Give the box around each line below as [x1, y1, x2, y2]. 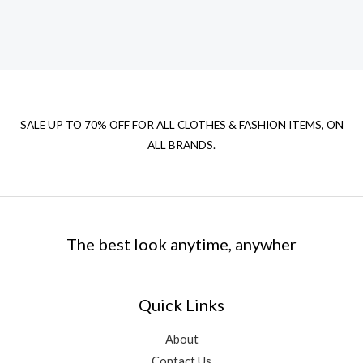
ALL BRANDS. [147, 139, 216, 152]
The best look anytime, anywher [66, 234, 297, 254]
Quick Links [139, 295, 224, 315]
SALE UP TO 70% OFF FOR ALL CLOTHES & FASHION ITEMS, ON [19, 118, 344, 132]
